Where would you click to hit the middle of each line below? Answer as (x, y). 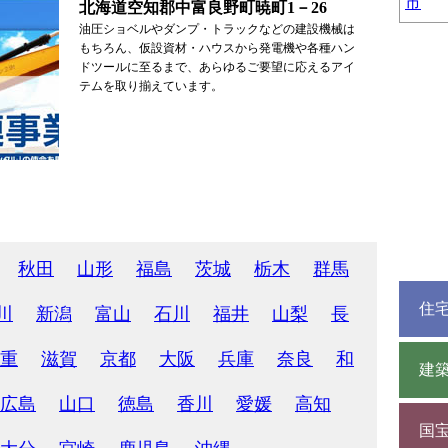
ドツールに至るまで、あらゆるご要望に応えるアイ (217, 67)
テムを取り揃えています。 (151, 86)
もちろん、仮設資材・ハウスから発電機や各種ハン (217, 48)
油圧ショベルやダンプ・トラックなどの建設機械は (217, 29)
